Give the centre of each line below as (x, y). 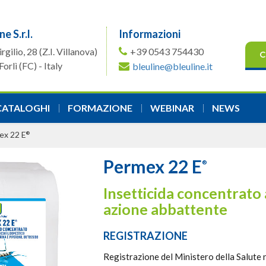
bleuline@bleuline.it (172, 66)
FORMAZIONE (100, 108)
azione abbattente (165, 209)
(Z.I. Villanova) (68, 51)
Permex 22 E (152, 166)
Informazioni (149, 34)
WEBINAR (172, 108)
